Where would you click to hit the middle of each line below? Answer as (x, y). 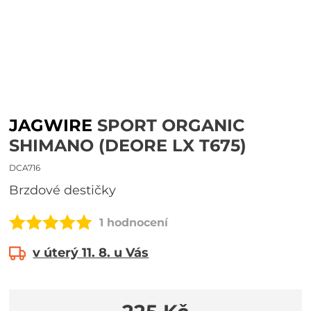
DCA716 (25, 168)
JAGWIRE (51, 125)
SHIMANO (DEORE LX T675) (128, 145)
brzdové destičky (68, 190)
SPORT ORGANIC (169, 125)
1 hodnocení (134, 222)
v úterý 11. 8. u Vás (91, 253)
